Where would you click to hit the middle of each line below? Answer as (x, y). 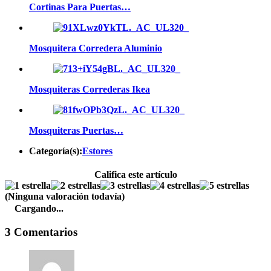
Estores (97, 151)
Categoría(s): (56, 151)
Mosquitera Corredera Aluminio (96, 48)
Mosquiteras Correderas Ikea (90, 89)
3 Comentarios (41, 232)
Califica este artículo (135, 175)
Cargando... (39, 209)
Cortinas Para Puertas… (80, 7)
